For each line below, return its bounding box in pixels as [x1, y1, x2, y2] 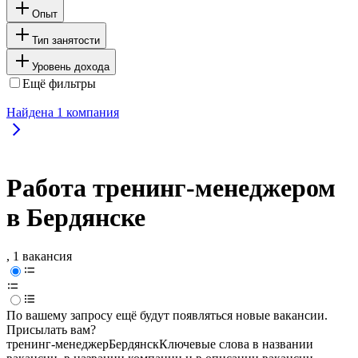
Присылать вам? [6, 323, 96, 337]
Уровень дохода [32, 60, 109, 73]
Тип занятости [32, 34, 100, 46]
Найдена [6, 105, 57, 119]
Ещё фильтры [22, 76, 96, 90]
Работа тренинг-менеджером [6, 173, 336, 203]
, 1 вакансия [6, 249, 72, 264]
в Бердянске [6, 203, 145, 233]
